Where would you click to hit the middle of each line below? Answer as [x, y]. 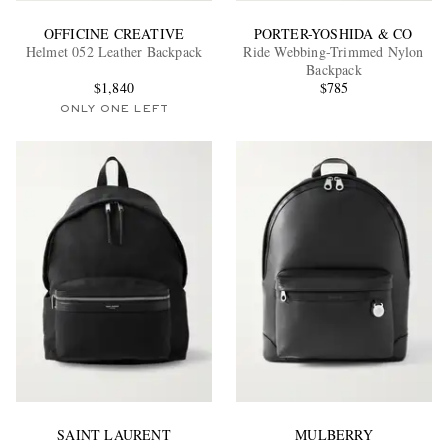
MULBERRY [334, 434]
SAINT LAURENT [114, 434]
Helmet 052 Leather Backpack [114, 52]
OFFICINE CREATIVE [114, 34]
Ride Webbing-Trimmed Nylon [334, 52]
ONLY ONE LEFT [114, 109]
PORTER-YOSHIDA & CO [334, 34]
